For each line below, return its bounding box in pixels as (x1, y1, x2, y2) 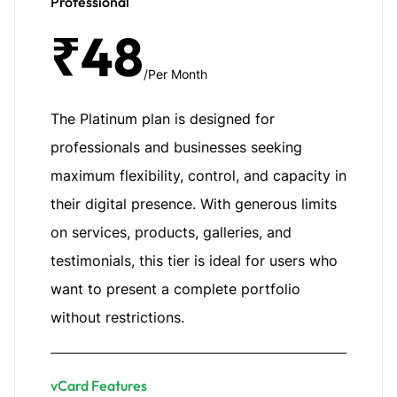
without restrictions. (51, 308, 184, 326)
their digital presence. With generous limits (51, 195, 337, 213)
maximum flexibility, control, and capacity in (51, 167, 346, 184)
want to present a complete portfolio (51, 280, 300, 298)
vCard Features (51, 377, 147, 394)
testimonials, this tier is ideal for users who (51, 252, 338, 269)
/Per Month (144, 66, 207, 82)
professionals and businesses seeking (51, 138, 302, 156)
